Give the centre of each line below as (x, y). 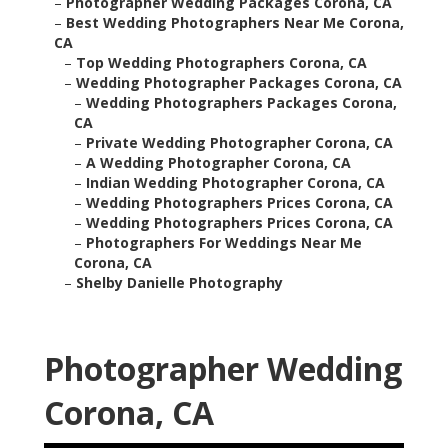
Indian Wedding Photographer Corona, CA (235, 183)
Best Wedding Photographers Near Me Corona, (235, 23)
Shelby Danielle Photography (179, 283)
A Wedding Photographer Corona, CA (218, 163)
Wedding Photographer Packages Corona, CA (239, 83)
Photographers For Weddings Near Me (224, 243)
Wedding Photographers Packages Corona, (241, 103)
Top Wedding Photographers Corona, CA (221, 63)
